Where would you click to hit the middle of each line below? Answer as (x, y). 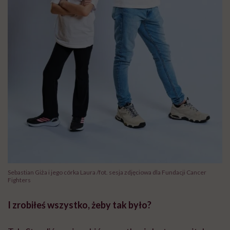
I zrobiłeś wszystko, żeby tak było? (80, 205)
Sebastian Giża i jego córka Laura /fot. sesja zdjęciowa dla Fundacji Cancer (107, 172)
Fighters (19, 180)
